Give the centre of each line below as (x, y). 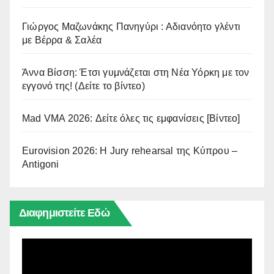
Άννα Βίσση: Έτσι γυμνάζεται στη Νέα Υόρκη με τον (136, 73)
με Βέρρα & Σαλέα (62, 40)
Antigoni (41, 165)
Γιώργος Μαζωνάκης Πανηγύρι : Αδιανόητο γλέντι (131, 27)
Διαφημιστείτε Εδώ (64, 213)
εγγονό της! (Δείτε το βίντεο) (83, 86)
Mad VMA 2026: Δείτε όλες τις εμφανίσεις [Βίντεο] (131, 119)
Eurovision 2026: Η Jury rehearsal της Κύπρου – (130, 151)
